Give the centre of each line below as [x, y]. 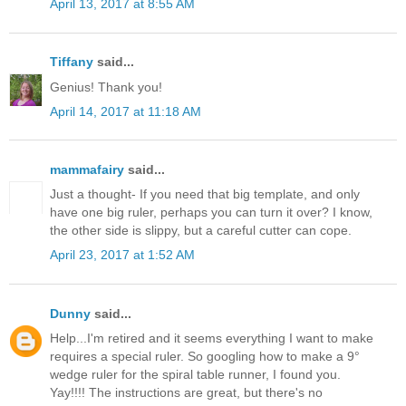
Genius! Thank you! [106, 87]
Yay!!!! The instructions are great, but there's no [186, 392]
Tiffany [72, 62]
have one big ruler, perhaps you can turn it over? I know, [211, 213]
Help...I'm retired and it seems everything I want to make [212, 338]
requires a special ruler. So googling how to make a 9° [205, 356]
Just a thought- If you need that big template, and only [205, 194]
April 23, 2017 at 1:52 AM [122, 255]
